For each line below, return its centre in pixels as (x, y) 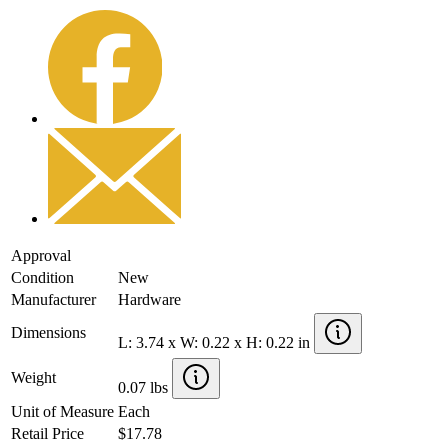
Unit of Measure (62, 411)
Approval (41, 255)
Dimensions (48, 332)
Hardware (149, 299)
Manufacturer (53, 299)
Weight (33, 377)
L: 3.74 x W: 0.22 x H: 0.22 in (216, 342)
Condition (42, 277)
